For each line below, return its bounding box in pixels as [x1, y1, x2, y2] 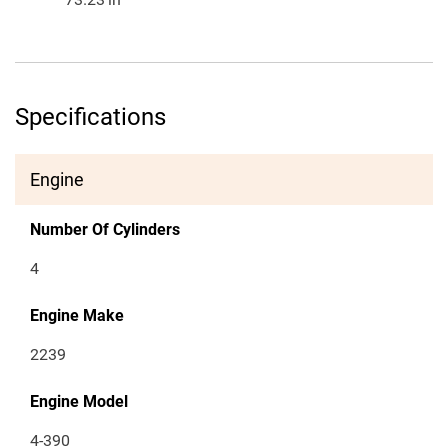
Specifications [15, 103, 166, 132]
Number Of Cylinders [30, 220, 180, 240]
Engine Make [30, 306, 124, 326]
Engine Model [30, 392, 128, 412]
